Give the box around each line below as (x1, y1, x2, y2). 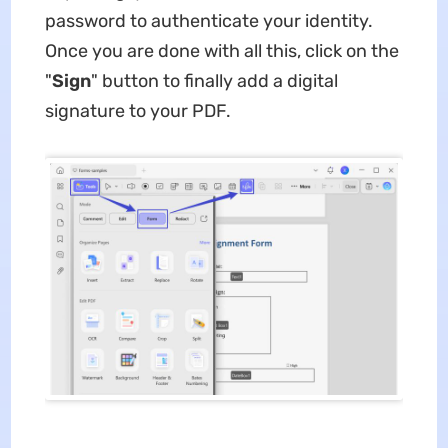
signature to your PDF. (44, 99, 235, 122)
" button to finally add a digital (90, 69, 338, 92)
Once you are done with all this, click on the (44, 39, 399, 62)
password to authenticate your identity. (44, 9, 373, 32)
